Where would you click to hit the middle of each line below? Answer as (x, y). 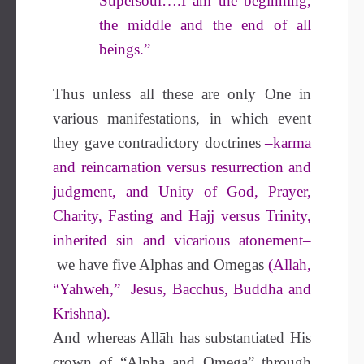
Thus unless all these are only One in (182, 94)
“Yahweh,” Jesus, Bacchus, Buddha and (182, 289)
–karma (288, 143)
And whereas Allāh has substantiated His (182, 338)
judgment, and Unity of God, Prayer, (182, 191)
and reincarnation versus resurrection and (182, 167)
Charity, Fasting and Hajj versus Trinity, (182, 216)
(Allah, (290, 264)
